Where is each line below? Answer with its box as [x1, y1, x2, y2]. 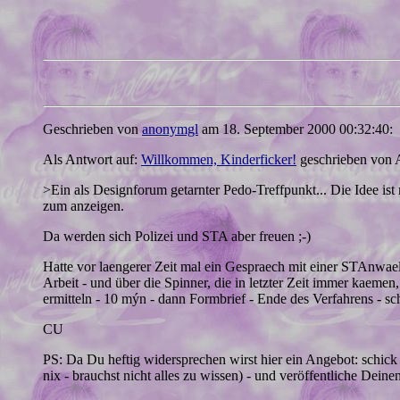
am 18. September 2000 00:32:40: [198, 121, 393, 137]
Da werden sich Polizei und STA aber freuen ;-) [43, 229, 311, 245]
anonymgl [142, 121, 198, 137]
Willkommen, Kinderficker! [141, 152, 296, 168]
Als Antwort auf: [43, 152, 141, 168]
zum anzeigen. [43, 198, 124, 214]
